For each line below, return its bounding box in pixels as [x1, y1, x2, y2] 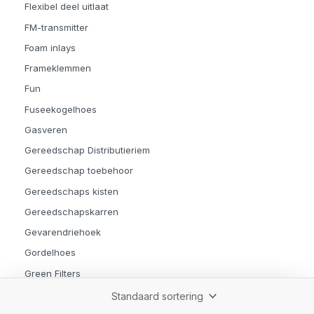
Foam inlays [25, 41, 76, 53]
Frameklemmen [25, 62, 91, 74]
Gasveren [25, 123, 67, 135]
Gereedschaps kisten [25, 185, 118, 197]
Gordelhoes [25, 247, 76, 259]
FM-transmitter [25, 21, 88, 33]
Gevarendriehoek [25, 226, 101, 238]
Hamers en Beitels [25, 287, 104, 299]
